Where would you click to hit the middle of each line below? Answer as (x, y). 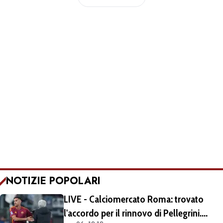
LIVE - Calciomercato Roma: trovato (134, 199)
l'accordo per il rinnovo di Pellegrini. (133, 213)
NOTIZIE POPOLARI (53, 181)
